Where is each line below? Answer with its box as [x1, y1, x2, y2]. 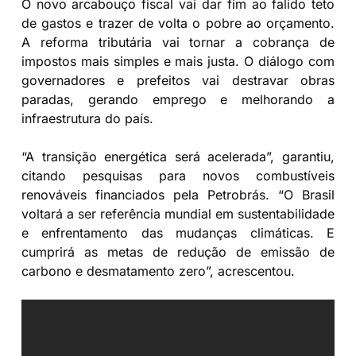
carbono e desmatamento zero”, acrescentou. [21, 262, 295, 279]
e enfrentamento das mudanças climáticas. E [21, 224, 335, 241]
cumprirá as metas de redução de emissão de [21, 243, 335, 260]
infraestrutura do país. [21, 110, 153, 126]
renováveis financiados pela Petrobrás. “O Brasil [21, 186, 335, 203]
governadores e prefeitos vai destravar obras [21, 72, 335, 88]
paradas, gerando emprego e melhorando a [21, 91, 335, 107]
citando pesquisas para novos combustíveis [21, 167, 335, 184]
